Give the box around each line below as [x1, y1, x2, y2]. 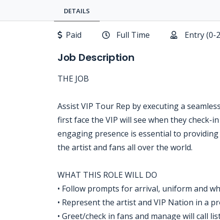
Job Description [57, 51, 135, 64]
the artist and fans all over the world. [57, 142, 192, 153]
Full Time [116, 29, 150, 40]
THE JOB [57, 73, 89, 84]
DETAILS [64, 6, 90, 15]
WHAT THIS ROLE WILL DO [57, 169, 157, 180]
